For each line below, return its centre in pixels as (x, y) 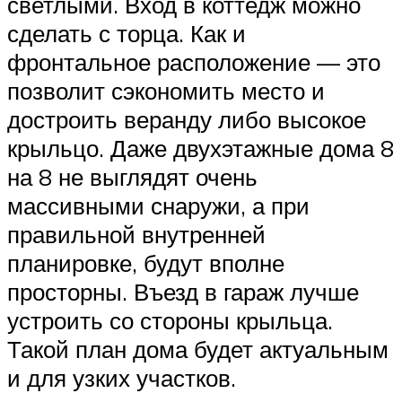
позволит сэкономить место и (166, 90)
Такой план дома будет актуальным (198, 349)
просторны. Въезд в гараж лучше (183, 291)
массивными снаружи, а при (158, 205)
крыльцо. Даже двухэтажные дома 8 (201, 148)
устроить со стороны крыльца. (170, 320)
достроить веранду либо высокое (187, 119)
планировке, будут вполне (146, 262)
